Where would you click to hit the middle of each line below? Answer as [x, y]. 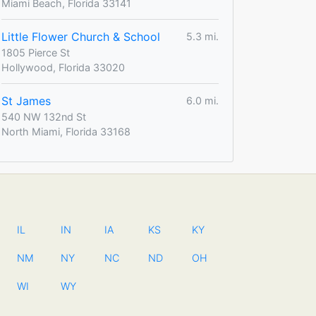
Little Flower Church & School [81, 36]
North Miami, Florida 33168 [66, 131]
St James [26, 101]
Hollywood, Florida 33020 [63, 67]
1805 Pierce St [36, 52]
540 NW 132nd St [44, 116]
